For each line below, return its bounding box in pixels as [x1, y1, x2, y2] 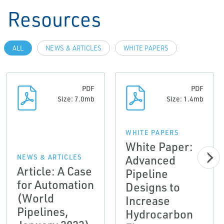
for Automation [16, 177, 94, 192]
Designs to [125, 179, 180, 195]
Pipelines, [16, 204, 68, 219]
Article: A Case [16, 163, 92, 179]
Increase [125, 193, 170, 208]
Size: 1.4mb [166, 94, 203, 103]
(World [16, 190, 54, 206]
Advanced [125, 152, 176, 168]
